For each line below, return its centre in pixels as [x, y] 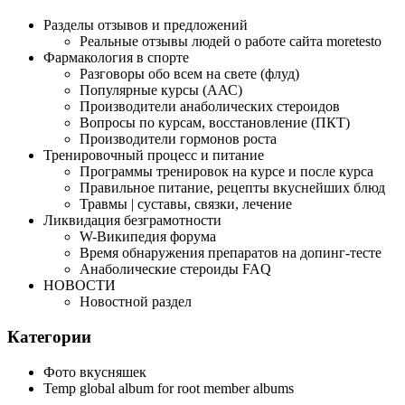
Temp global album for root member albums [169, 388]
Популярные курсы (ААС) [161, 90]
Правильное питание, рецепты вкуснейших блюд [232, 188]
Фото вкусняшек [95, 372]
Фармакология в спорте [116, 58]
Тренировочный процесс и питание [154, 155]
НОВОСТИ [80, 286]
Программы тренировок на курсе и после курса [226, 172]
